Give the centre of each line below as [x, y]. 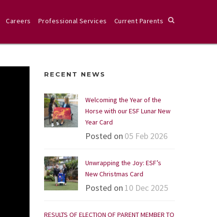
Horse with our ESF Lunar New [128, 111]
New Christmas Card [114, 174]
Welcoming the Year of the [123, 100]
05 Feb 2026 [146, 136]
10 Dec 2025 [146, 188]
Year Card [99, 122]
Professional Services [72, 21]
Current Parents [139, 21]
